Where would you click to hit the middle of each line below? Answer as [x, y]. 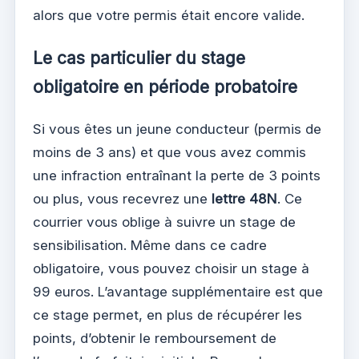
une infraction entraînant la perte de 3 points [177, 175]
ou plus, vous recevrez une [122, 198]
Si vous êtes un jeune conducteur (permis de [177, 129]
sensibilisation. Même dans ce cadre [150, 245]
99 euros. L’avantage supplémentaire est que [178, 291]
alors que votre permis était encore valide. [169, 15]
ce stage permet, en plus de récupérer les [167, 315]
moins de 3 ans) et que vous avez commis [169, 152]
